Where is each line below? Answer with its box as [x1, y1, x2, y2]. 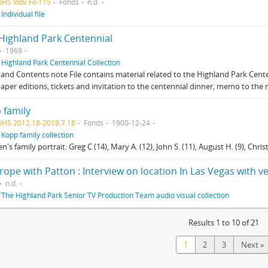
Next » [241, 239, 264, 250]
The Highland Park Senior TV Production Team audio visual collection [1, 190, 229, 200]
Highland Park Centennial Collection [1, 57, 120, 67]
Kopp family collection [1, 130, 74, 139]
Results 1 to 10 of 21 [188, 217, 259, 228]
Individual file [1, 9, 45, 19]
